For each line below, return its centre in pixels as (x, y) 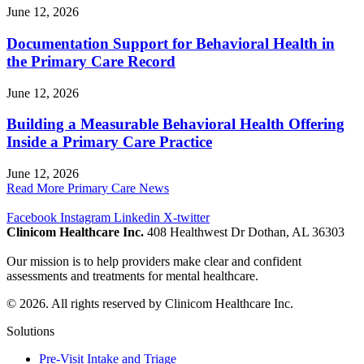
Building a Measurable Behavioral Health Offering (175, 124)
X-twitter (186, 217)
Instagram (85, 217)
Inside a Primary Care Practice (109, 142)
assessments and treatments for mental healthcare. (132, 276)
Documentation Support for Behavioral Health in (171, 43)
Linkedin (137, 217)
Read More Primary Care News (88, 188)
